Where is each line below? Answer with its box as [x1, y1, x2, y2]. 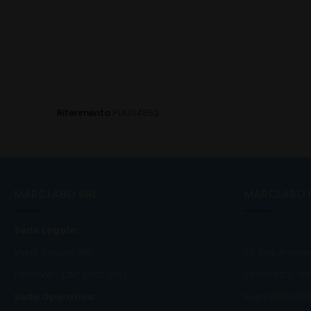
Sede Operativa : [14, 290, 99, 304]
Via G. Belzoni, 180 [14, 246, 92, 260]
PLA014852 [112, 106, 159, 119]
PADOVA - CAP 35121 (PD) [14, 268, 126, 282]
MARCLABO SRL [14, 185, 97, 202]
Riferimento [57, 106, 110, 119]
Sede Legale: [14, 223, 78, 237]
